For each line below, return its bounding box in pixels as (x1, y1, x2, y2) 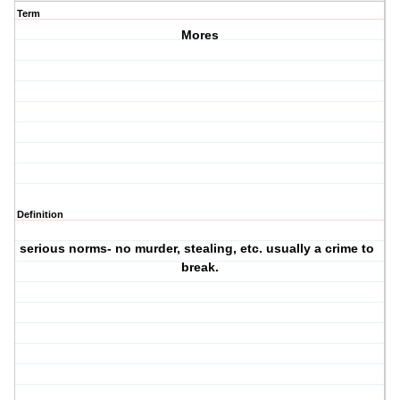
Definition (17, 209, 63, 221)
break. (181, 260, 220, 275)
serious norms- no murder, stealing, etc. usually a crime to (20, 241, 375, 256)
